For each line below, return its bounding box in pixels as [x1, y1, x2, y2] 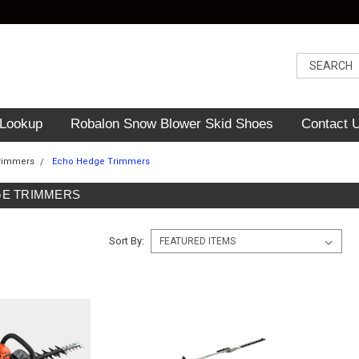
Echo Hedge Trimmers [52, 156, 151, 167]
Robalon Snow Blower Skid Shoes [70, 116, 273, 131]
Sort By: [108, 235, 144, 247]
